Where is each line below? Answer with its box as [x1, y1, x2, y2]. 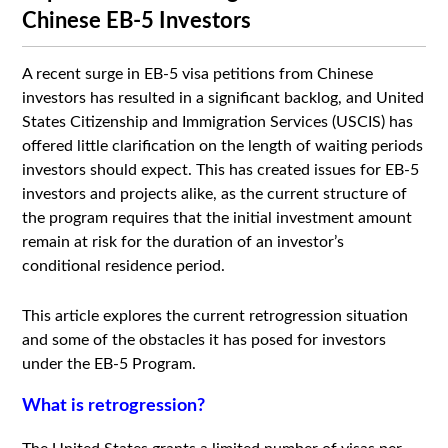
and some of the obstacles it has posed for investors [22, 332, 387, 348]
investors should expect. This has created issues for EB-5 [22, 162, 420, 178]
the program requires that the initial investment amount [22, 210, 413, 226]
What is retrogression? [22, 397, 206, 415]
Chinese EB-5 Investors [22, 10, 252, 32]
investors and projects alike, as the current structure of [22, 186, 408, 202]
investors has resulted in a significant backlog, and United [22, 90, 425, 106]
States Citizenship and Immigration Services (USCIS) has [22, 114, 414, 130]
